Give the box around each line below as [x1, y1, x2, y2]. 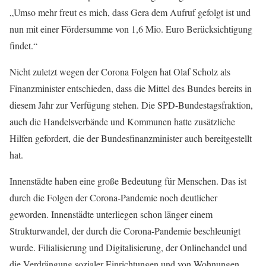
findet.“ [9, 39, 37, 52]
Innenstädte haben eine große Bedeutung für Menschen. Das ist [9, 175, 246, 188]
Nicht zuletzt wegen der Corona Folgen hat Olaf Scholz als [9, 65, 230, 78]
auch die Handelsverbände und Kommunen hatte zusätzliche [9, 115, 235, 128]
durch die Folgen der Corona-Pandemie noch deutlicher [9, 191, 217, 204]
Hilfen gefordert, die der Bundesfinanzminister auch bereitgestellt [9, 132, 252, 145]
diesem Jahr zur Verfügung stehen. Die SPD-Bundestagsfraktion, [9, 99, 253, 112]
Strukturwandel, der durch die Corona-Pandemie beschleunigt [9, 224, 240, 237]
